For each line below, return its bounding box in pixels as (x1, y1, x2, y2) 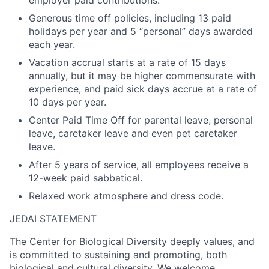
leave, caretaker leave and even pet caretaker (29, 127, 237, 139)
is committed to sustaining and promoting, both (10, 248, 227, 261)
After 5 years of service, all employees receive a (29, 158, 249, 171)
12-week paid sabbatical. (29, 171, 142, 184)
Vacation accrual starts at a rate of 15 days (29, 56, 226, 68)
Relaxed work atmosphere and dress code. (29, 189, 223, 202)
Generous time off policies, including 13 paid (29, 11, 231, 24)
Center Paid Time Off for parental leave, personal (29, 113, 253, 126)
